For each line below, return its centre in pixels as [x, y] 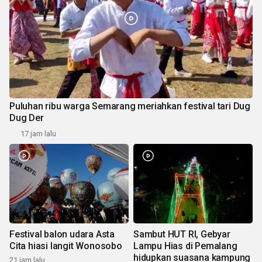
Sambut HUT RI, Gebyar [182, 235]
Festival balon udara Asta [62, 235]
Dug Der [27, 118]
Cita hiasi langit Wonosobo [66, 246]
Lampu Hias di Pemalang [185, 246]
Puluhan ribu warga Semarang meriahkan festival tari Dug [130, 106]
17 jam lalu [38, 134]
